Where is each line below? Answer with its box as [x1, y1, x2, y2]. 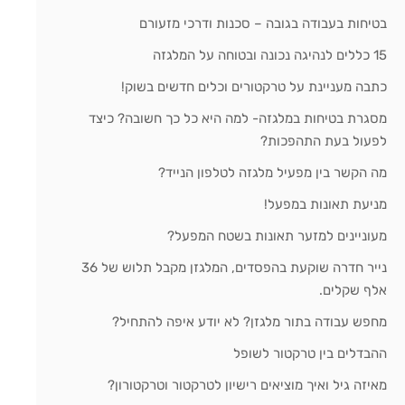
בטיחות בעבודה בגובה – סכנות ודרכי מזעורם [139, 15, 388, 33]
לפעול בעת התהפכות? [260, 133, 388, 150]
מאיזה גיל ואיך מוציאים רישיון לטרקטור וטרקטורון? [108, 377, 388, 394]
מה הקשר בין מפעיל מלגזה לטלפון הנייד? [158, 165, 388, 182]
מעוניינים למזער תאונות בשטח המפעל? [167, 228, 388, 245]
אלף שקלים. [319, 282, 388, 299]
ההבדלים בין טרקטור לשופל [233, 345, 388, 363]
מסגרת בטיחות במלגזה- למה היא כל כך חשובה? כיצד [89, 110, 388, 127]
